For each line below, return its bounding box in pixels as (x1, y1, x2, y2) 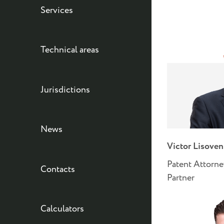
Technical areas (40, 43, 99, 57)
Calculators (40, 202, 84, 216)
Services (40, 4, 73, 17)
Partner (167, 171, 195, 184)
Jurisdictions (40, 83, 90, 96)
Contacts (40, 162, 75, 176)
